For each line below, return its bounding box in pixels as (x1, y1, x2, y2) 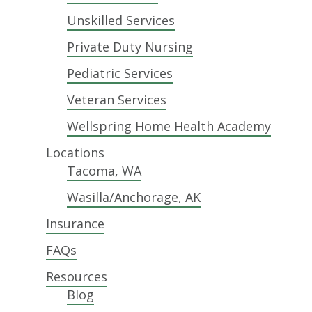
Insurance (46, 215, 105, 232)
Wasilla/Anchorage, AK (67, 189, 201, 205)
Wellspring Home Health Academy (67, 118, 272, 134)
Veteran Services (67, 91, 167, 108)
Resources (46, 268, 108, 285)
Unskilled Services (67, 12, 175, 29)
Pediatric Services (67, 65, 173, 81)
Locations (46, 144, 105, 161)
